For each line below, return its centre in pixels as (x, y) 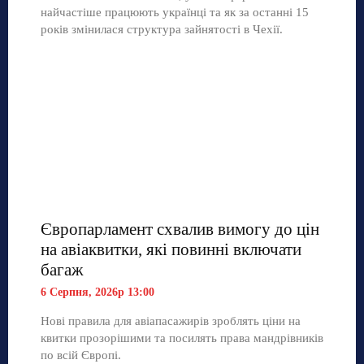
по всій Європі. (81, 355)
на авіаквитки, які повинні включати (171, 249)
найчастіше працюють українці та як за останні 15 (175, 12)
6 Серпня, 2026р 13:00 (97, 292)
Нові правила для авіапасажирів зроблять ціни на (171, 321)
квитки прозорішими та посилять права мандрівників (182, 338)
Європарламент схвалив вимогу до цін (180, 229)
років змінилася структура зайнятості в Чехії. (162, 29)
